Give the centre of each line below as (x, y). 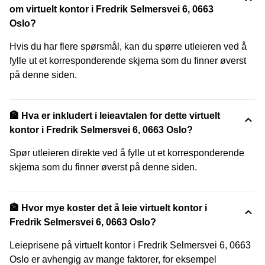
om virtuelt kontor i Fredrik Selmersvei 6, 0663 (112, 9)
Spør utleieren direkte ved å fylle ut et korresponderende (127, 153)
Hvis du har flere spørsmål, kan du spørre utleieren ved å (128, 46)
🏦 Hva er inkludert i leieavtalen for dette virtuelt (115, 115)
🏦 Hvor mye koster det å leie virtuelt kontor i (108, 208)
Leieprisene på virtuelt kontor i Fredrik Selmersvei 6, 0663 (130, 245)
